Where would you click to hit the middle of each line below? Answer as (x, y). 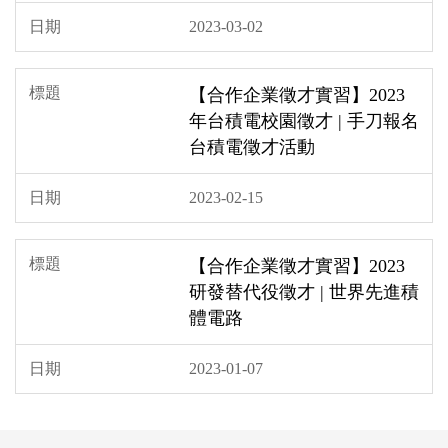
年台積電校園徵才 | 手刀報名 (304, 120)
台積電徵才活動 (252, 146)
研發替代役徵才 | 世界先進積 (304, 291)
